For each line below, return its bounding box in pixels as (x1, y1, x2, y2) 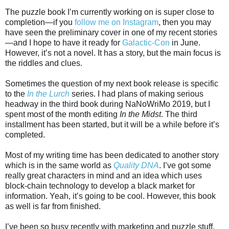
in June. (170, 38, 200, 48)
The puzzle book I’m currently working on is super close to (5, 8, 214, 17)
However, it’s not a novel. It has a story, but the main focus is (5, 49, 221, 58)
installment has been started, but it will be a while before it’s (5, 120, 219, 129)
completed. (5, 130, 45, 140)
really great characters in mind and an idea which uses (5, 171, 202, 180)
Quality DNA (113, 161, 159, 170)
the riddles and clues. (5, 59, 82, 68)
